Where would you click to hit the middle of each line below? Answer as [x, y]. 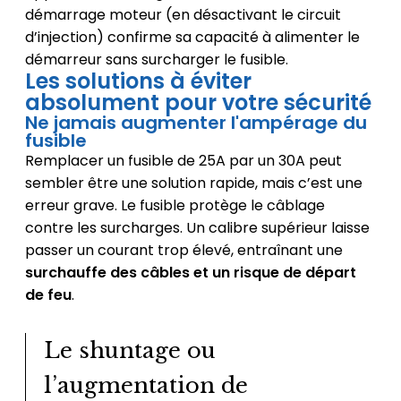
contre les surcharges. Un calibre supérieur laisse [197, 228]
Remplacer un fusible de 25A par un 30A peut [183, 161]
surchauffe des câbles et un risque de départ [190, 273]
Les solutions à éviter [138, 81]
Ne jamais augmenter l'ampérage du [196, 123]
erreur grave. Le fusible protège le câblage [175, 206]
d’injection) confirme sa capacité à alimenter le [192, 38]
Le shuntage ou [129, 351]
